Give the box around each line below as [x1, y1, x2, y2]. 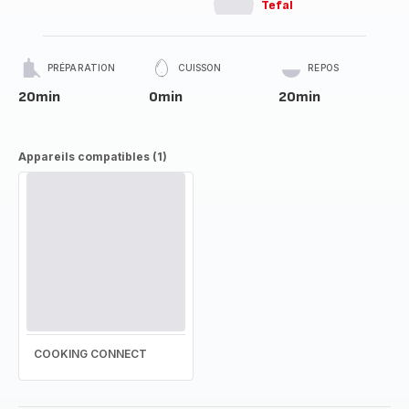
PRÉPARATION [47, 62, 116, 73]
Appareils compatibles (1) [18, 150, 167, 163]
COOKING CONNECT [34, 347, 147, 361]
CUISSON [177, 62, 222, 73]
